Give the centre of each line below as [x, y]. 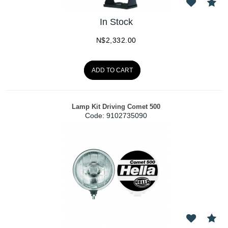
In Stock [116, 22]
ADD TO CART [112, 70]
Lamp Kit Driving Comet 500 [116, 106]
